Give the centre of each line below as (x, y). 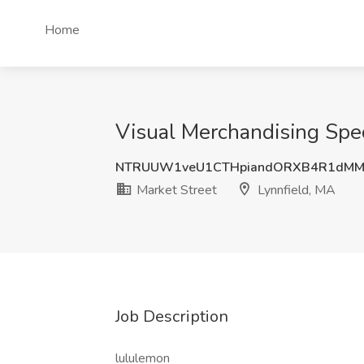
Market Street (175, 190)
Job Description (172, 316)
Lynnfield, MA (295, 190)
